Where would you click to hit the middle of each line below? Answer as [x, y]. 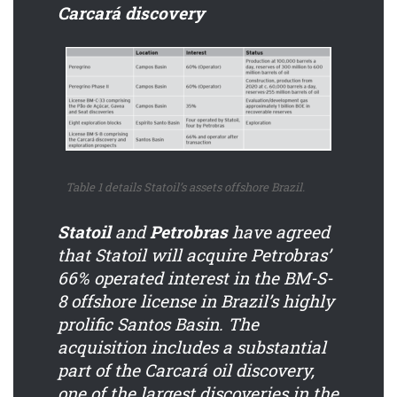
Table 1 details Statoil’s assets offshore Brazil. [185, 187]
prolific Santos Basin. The [158, 323]
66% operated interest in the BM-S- [195, 277]
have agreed [279, 231]
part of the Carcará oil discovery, [186, 370]
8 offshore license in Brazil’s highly [196, 300]
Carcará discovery [131, 13]
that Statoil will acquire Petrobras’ [194, 254]
